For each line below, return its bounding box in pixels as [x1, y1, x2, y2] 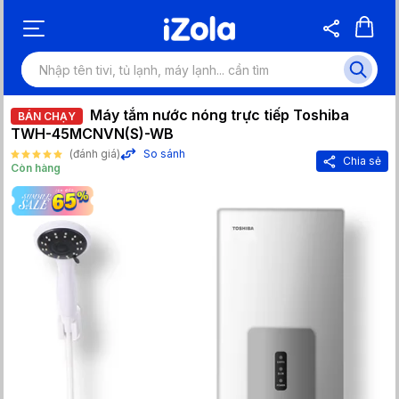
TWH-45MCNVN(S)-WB [11, 125, 174, 142]
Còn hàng [11, 161, 61, 175]
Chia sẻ [343, 154, 381, 167]
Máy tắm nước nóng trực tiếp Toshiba [90, 106, 349, 124]
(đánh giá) [69, 147, 120, 160]
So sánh [143, 147, 185, 160]
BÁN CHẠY [18, 110, 76, 123]
